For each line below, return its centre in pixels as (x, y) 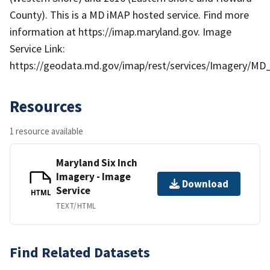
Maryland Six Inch (97, 162)
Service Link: (37, 48)
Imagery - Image (93, 176)
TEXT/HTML (76, 206)
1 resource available (46, 131)
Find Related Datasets (80, 252)
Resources (46, 106)
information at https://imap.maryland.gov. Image (121, 31)
